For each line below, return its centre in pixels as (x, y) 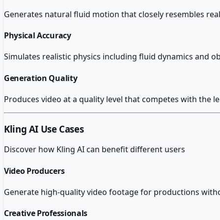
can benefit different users (135, 150)
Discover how (30, 150)
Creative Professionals (46, 213)
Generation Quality (41, 78)
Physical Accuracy (38, 36)
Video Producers (34, 171)
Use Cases (61, 129)
